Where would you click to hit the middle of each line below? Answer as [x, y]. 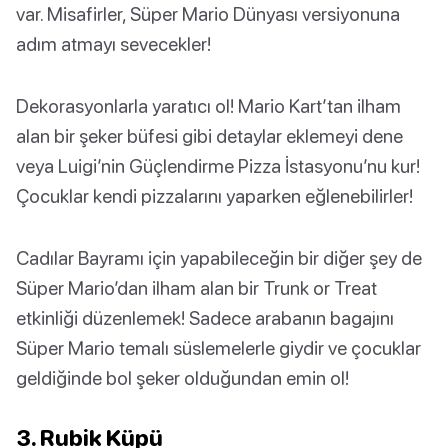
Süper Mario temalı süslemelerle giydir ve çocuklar [218, 347]
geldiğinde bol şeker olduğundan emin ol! [182, 377]
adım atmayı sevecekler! [113, 43]
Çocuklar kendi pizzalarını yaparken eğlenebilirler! [214, 195]
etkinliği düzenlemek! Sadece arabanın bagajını [205, 317]
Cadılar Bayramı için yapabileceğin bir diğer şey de [219, 257]
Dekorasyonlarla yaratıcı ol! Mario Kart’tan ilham [208, 105]
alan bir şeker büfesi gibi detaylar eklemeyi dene [209, 135]
